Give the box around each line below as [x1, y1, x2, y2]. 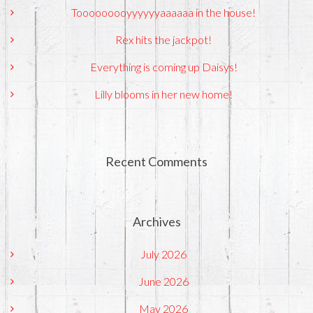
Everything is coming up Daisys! [89, 60, 238, 74]
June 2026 [138, 275, 189, 289]
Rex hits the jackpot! [115, 33, 212, 47]
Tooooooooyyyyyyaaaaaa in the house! [71, 6, 256, 20]
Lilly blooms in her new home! [94, 87, 233, 101]
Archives [132, 214, 181, 230]
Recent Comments [105, 154, 208, 170]
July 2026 [140, 247, 187, 261]
